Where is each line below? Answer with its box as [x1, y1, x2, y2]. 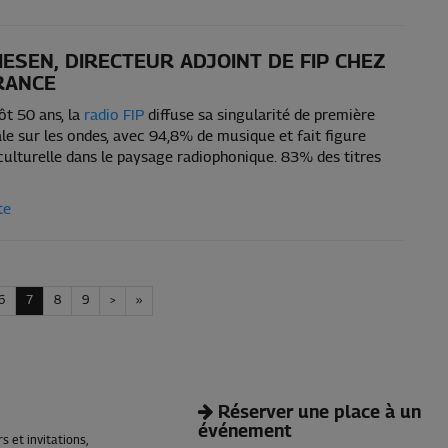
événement [198, 422, 293, 441]
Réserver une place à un [213, 403, 422, 422]
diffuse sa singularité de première [143, 107, 375, 123]
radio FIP [83, 107, 144, 123]
